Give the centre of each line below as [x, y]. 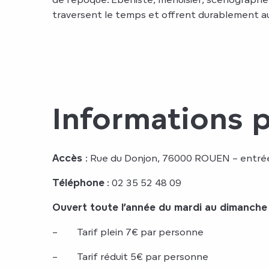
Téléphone [78, 183]
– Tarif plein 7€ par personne [128, 232]
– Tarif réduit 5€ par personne [130, 256]
